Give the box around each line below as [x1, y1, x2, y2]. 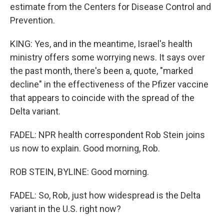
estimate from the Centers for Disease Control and [10, 1, 211, 12]
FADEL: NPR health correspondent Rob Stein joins [10, 129, 205, 140]
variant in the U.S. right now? [10, 203, 121, 214]
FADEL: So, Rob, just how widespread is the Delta [10, 190, 200, 200]
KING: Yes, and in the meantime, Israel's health [10, 38, 192, 49]
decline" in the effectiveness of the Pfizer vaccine [10, 79, 208, 89]
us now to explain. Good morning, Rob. [10, 143, 160, 153]
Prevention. [10, 15, 55, 25]
